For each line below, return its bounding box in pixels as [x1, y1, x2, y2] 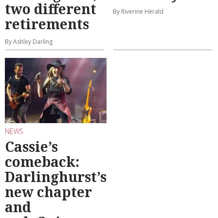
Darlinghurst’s [5, 167, 107, 186]
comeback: [5, 152, 79, 171]
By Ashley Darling [5, 37, 53, 46]
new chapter [5, 182, 92, 201]
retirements [5, 15, 89, 34]
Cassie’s [5, 137, 58, 156]
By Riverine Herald [113, 7, 163, 16]
